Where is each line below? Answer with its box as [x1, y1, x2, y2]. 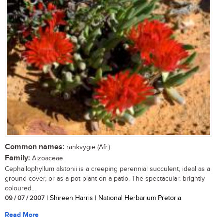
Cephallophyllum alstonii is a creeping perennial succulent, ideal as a [5, 165, 210, 173]
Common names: [5, 142, 64, 152]
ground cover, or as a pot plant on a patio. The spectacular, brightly [5, 174, 205, 183]
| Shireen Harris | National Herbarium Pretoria [45, 194, 181, 202]
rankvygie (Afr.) [64, 143, 110, 151]
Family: [5, 153, 30, 163]
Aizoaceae [30, 154, 63, 162]
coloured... [5, 184, 36, 192]
